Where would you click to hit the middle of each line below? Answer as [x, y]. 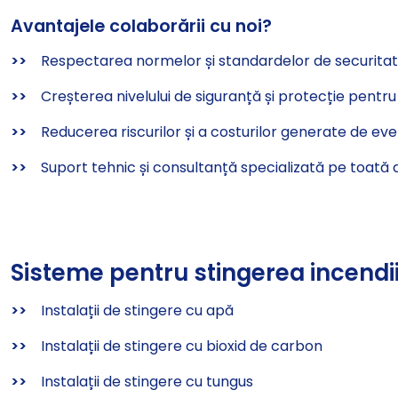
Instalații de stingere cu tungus [147, 382]
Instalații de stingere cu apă [137, 311]
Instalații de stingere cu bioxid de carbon [182, 346]
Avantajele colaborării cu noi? [141, 27]
